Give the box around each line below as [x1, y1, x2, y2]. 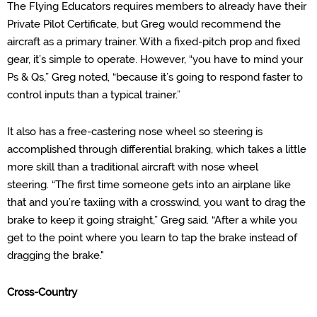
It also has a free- [7, 125, 91, 138]
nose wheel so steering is [136, 125, 263, 138]
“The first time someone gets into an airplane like [49, 178, 291, 191]
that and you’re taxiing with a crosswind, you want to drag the [7, 196, 306, 209]
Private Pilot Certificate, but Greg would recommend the [7, 18, 281, 30]
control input [7, 88, 69, 101]
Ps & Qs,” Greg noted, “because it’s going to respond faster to [7, 71, 303, 83]
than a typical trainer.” [74, 88, 180, 101]
